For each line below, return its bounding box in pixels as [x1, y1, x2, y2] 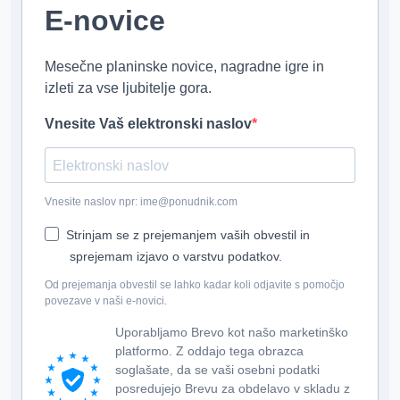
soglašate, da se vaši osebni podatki [115, 362, 320, 377]
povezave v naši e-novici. [45, 295, 167, 307]
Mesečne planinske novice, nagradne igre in [45, 59, 324, 74]
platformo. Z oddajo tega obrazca [115, 344, 304, 358]
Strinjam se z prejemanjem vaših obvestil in [66, 228, 310, 242]
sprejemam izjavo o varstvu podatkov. [66, 249, 282, 263]
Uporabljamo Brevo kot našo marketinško [115, 325, 348, 339]
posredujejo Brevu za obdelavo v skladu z [115, 381, 350, 396]
